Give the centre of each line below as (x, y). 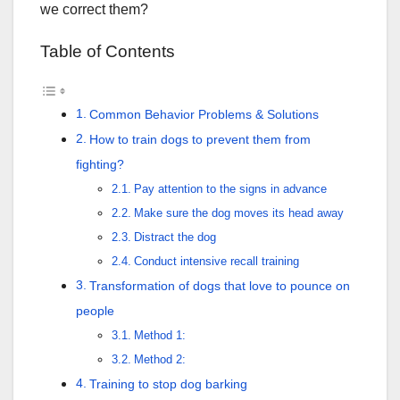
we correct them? (94, 10)
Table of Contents (108, 52)
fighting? (100, 165)
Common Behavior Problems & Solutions (204, 115)
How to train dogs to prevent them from (200, 140)
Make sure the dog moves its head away (238, 213)
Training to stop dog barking (168, 384)
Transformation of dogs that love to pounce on (219, 286)
